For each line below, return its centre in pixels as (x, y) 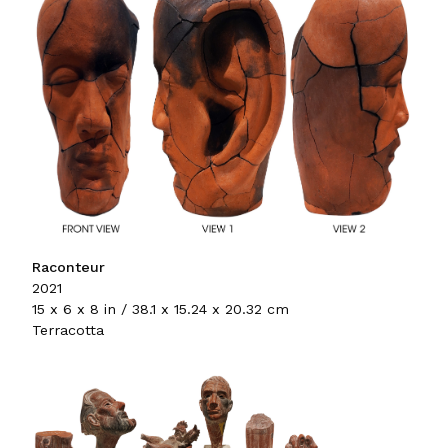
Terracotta (68, 330)
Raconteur (68, 267)
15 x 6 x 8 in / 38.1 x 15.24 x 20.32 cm (160, 309)
